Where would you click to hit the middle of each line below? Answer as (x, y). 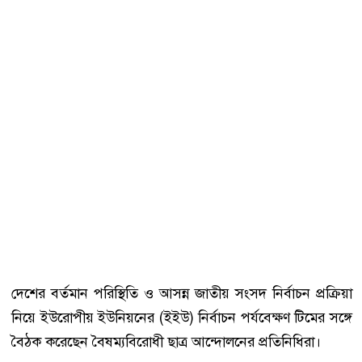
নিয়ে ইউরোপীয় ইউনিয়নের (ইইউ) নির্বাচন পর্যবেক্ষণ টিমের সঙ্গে (182, 318)
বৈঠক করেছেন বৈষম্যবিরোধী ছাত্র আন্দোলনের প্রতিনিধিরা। (166, 342)
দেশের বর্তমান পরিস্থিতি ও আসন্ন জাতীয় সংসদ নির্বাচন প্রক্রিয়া (182, 294)
